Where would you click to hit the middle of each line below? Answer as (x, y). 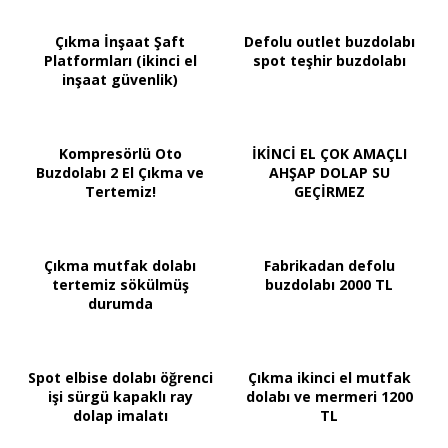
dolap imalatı (120, 416)
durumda (120, 304)
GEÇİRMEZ (329, 192)
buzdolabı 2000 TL (329, 285)
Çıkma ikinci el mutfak (329, 378)
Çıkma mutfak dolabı (120, 266)
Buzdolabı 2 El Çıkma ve (120, 173)
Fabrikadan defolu (329, 266)
